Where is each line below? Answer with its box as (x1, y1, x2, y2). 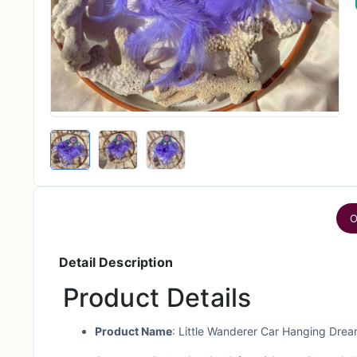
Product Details (63, 281, 252, 313)
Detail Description (59, 253, 173, 270)
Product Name (95, 324, 172, 338)
